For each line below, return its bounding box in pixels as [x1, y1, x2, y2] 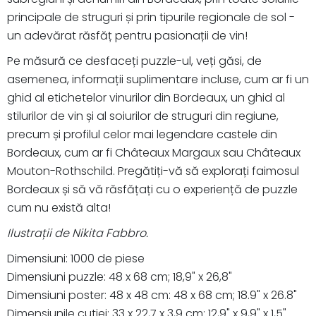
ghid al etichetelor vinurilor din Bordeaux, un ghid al [7, 89, 285, 106]
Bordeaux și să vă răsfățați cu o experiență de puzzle [7, 181, 298, 197]
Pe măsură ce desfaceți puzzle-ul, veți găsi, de [7, 52, 262, 69]
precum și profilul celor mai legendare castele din [7, 126, 277, 142]
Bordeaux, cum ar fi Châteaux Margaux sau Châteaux [7, 144, 300, 161]
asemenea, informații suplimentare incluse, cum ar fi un [7, 71, 309, 87]
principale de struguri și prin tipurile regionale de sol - [7, 8, 295, 25]
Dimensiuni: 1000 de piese [7, 250, 145, 267]
